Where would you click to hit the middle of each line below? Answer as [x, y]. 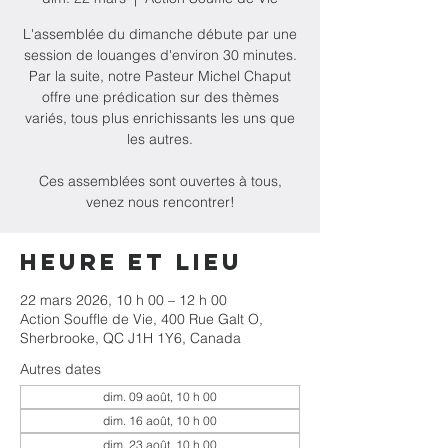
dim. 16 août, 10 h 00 [160, 420]
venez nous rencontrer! [160, 202]
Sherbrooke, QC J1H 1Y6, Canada [130, 338]
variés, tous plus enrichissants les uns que [160, 118]
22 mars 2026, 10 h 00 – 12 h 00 [123, 300]
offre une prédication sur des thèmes [160, 97]
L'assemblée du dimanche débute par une [160, 34]
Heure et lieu [131, 262]
